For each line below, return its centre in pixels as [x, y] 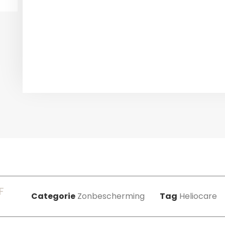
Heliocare [198, 196]
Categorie [53, 196]
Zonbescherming [111, 196]
